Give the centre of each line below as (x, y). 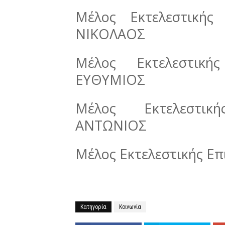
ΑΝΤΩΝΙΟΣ (111, 125)
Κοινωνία (130, 207)
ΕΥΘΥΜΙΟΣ (110, 79)
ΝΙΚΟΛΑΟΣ (110, 34)
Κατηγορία (93, 207)
